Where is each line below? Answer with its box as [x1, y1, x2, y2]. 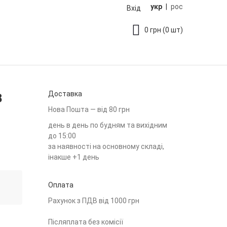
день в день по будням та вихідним [48, 121, 167, 129]
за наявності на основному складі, [48, 142, 164, 150]
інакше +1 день [48, 153, 99, 161]
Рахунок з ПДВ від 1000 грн [48, 197, 139, 205]
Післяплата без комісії [48, 218, 123, 226]
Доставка [48, 90, 82, 98]
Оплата [48, 181, 73, 189]
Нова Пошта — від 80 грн [48, 105, 130, 113]
